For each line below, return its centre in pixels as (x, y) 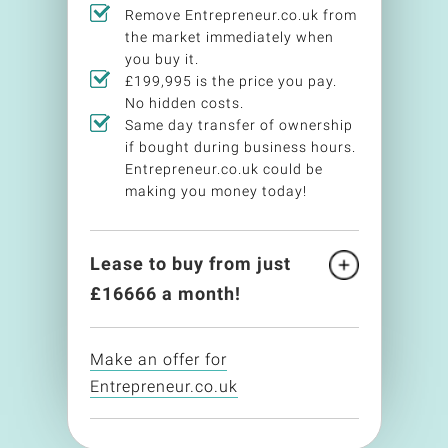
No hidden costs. (184, 103)
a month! (198, 293)
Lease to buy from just (190, 263)
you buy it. (161, 59)
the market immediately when (229, 37)
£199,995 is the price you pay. (230, 81)
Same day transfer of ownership (238, 125)
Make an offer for (158, 359)
